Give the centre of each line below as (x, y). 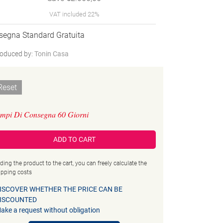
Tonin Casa (52, 54)
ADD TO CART (74, 140)
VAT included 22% (74, 14)
